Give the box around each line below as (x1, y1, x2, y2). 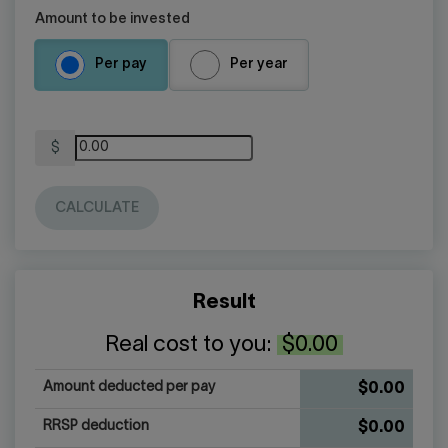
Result (192, 294, 256, 313)
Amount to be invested (35, 13, 190, 27)
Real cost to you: (105, 335, 277, 356)
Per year (230, 58, 288, 72)
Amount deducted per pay (43, 381, 216, 395)
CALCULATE (55, 202, 139, 216)
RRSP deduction (43, 420, 149, 434)
